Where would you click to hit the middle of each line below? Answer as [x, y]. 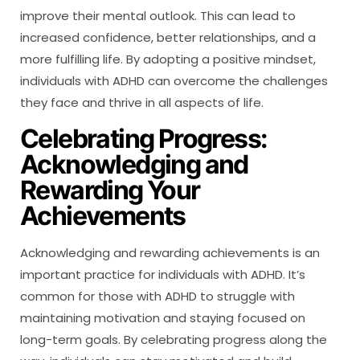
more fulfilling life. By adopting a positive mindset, [168, 59]
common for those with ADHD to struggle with [157, 296]
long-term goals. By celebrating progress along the [174, 339]
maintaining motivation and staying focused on [163, 317]
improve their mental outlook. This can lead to [158, 15]
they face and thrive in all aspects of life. [142, 102]
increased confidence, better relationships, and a [168, 37]
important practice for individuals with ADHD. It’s [163, 274]
